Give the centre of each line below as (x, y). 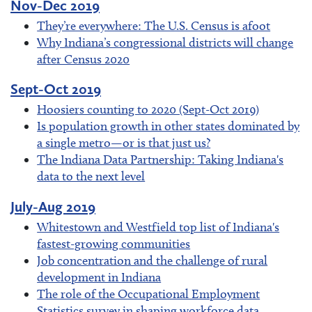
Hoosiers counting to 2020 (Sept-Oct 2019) (148, 110)
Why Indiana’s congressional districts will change (165, 43)
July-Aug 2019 (53, 206)
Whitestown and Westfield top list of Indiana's (158, 227)
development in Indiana (99, 277)
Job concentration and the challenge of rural (153, 260)
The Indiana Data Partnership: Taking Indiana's (161, 160)
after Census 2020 (84, 60)
